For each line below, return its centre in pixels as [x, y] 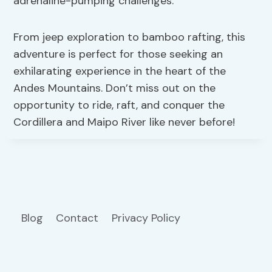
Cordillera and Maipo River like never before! [124, 122]
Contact [77, 218]
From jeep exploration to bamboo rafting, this [130, 37]
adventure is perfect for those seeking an [118, 54]
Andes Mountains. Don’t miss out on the [115, 88]
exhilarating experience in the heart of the [120, 71]
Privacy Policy [147, 218]
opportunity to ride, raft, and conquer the [119, 105]
